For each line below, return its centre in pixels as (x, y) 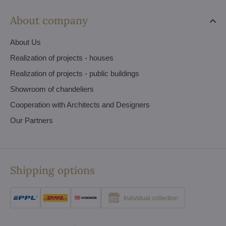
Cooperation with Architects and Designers (80, 105)
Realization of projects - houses (62, 58)
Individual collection (151, 198)
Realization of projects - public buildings (75, 73)
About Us (25, 42)
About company (49, 20)
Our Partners (32, 120)
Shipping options (52, 170)
